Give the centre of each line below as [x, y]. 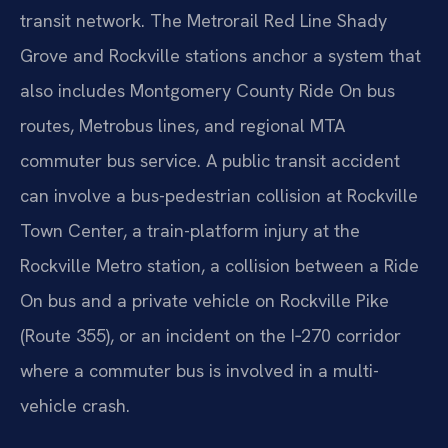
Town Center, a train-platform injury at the [190, 231]
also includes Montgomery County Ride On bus [207, 91]
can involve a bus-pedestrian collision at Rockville [219, 196]
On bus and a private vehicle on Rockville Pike [204, 301]
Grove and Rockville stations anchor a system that [220, 56]
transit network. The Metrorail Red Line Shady [203, 21]
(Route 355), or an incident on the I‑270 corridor [210, 336]
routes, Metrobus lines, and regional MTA [182, 126]
